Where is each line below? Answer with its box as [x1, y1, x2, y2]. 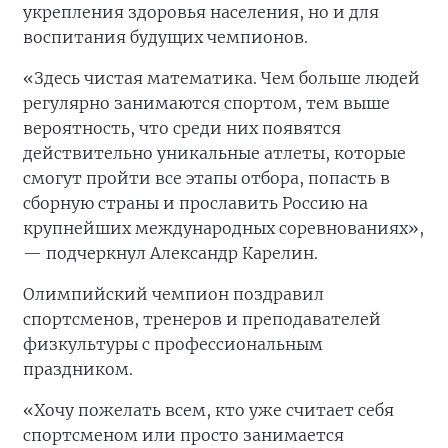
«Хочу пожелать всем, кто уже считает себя [23, 400, 394, 421]
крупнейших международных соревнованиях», [23, 218, 424, 239]
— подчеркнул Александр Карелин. [23, 243, 318, 264]
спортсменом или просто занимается [23, 425, 344, 446]
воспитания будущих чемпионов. [23, 27, 308, 48]
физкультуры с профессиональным [23, 334, 323, 355]
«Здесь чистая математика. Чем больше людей [23, 68, 420, 89]
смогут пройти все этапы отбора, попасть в [23, 168, 390, 189]
